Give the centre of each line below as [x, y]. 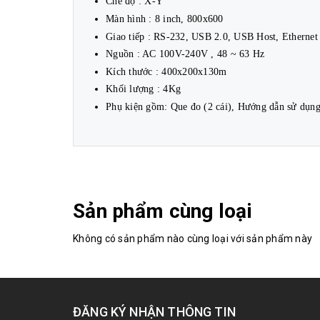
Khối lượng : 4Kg [143, 89]
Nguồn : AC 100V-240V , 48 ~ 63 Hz [185, 54]
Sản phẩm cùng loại [163, 211]
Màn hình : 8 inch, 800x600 [165, 19]
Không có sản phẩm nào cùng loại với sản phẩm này [192, 239]
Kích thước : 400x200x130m [166, 71]
